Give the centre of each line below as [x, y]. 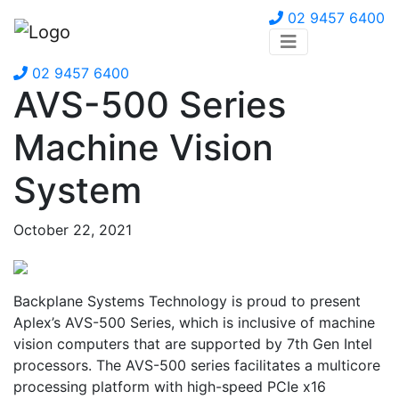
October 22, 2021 [73, 230]
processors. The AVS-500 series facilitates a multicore [197, 365]
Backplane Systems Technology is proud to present [187, 301]
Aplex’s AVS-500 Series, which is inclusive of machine [194, 322]
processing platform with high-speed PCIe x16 [170, 387]
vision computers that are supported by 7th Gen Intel [193, 344]
